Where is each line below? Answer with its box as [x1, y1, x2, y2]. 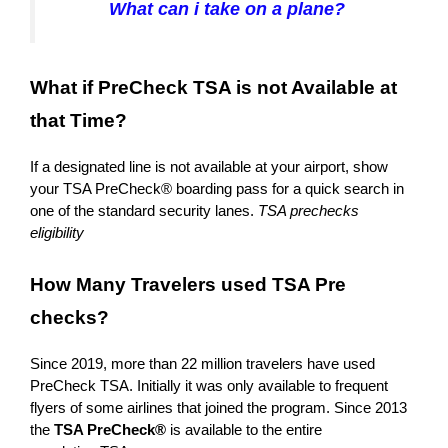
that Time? [30, 110, 127, 132]
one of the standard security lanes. [30, 202, 258, 220]
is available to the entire [166, 420, 322, 438]
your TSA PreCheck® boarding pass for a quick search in [30, 180, 404, 198]
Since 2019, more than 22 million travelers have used [30, 354, 375, 372]
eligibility [30, 224, 88, 242]
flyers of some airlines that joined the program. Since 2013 [30, 398, 407, 416]
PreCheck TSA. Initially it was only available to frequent [30, 376, 388, 394]
